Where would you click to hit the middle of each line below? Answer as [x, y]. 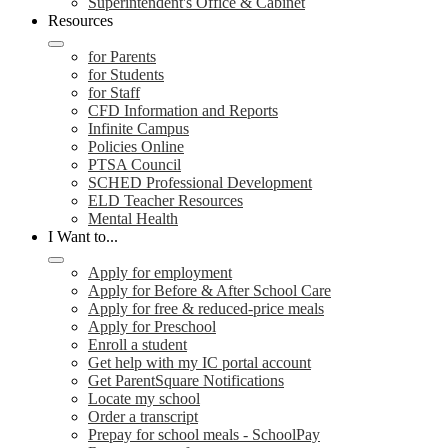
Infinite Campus [138, 128]
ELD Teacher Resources [165, 200]
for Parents [122, 56]
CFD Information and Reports [183, 110]
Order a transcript [143, 416]
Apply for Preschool [152, 326]
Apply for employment [160, 272]
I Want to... [83, 236]
